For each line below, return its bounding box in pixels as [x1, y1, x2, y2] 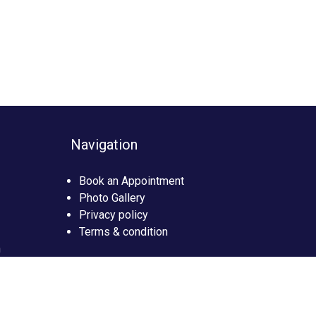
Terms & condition [78, 224, 168, 238]
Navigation [70, 135, 138, 153]
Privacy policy [78, 207, 148, 221]
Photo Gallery [78, 190, 145, 205]
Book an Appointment [78, 174, 184, 188]
